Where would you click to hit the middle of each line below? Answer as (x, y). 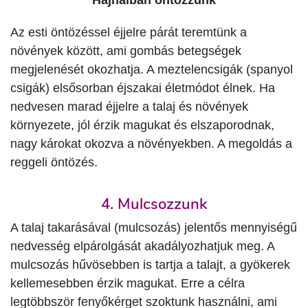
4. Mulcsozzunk (154, 203)
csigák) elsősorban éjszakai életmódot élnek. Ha (143, 88)
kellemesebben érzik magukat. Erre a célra (128, 283)
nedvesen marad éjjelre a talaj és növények (129, 106)
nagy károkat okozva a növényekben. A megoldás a (151, 143)
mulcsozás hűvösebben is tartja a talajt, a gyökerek (150, 264)
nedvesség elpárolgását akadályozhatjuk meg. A (142, 246)
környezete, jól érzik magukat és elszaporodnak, (142, 125)
